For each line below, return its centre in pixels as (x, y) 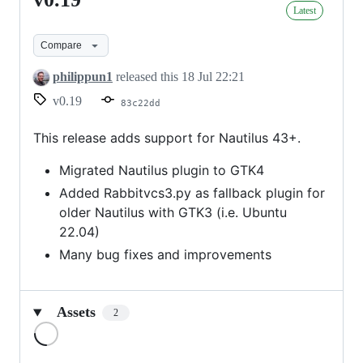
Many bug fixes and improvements (165, 255)
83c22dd (141, 103)
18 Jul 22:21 (213, 77)
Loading (81, 328)
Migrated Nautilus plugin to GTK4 (162, 171)
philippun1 (83, 77)
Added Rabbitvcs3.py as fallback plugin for (192, 193)
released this (147, 77)
